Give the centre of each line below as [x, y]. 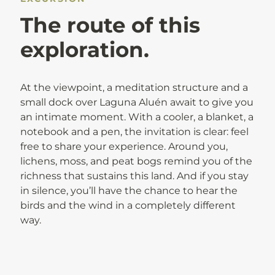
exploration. [85, 50]
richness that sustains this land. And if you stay [134, 176]
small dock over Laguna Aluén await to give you [137, 102]
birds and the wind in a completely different [128, 205]
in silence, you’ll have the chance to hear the [129, 191]
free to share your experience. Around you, [124, 146]
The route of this [110, 25]
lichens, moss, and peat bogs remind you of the [136, 161]
